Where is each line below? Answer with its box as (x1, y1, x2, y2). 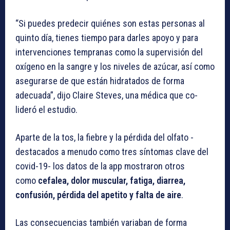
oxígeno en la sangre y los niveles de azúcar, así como (15, 61, 215, 72)
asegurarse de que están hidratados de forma (15, 75, 184, 87)
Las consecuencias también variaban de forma (15, 217, 187, 228)
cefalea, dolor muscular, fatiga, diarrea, (38, 175, 185, 186)
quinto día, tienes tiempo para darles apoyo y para (15, 32, 198, 44)
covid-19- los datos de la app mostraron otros (15, 161, 185, 172)
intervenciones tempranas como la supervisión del (15, 47, 203, 58)
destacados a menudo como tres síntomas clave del (15, 146, 208, 158)
